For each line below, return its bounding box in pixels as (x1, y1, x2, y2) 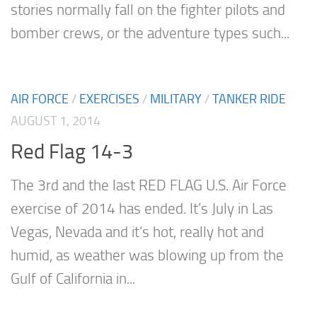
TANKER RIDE (212, 91, 286, 108)
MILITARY (150, 91, 202, 108)
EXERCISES (79, 91, 139, 108)
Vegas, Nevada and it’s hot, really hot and (11, 223, 264, 241)
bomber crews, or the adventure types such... (11, 25, 289, 42)
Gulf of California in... (11, 270, 135, 287)
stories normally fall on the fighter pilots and (11, 1, 285, 19)
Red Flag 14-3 (11, 139, 133, 163)
